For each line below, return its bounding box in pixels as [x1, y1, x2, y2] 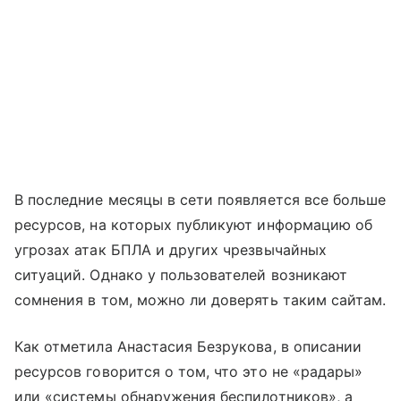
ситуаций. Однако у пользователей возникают [14, 266, 348, 285]
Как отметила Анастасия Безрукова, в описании [14, 337, 363, 356]
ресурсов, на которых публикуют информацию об [14, 216, 373, 235]
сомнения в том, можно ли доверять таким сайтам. [14, 291, 387, 310]
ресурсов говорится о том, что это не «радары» [14, 363, 363, 381]
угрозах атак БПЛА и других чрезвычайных [14, 241, 327, 260]
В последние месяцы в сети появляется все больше [14, 191, 387, 209]
